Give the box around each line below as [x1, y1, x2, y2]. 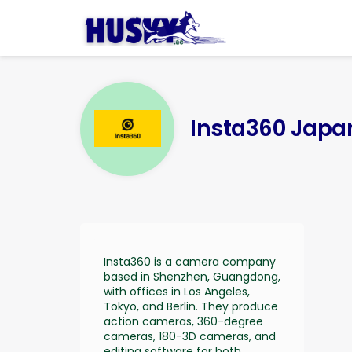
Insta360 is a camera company [104, 253, 276, 269]
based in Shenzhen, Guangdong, [104, 268, 280, 284]
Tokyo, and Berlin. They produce [104, 298, 278, 314]
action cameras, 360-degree [104, 313, 263, 329]
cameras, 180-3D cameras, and [104, 328, 276, 344]
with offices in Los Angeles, [104, 283, 250, 299]
